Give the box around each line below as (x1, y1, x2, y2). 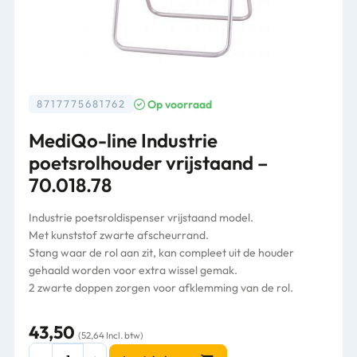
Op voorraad (145, 96, 213, 112)
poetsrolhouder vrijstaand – (29, 151, 268, 175)
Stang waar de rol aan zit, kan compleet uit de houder (29, 245, 294, 260)
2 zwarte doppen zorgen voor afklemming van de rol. (29, 280, 293, 295)
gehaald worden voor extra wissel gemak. (29, 263, 237, 277)
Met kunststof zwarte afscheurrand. (29, 228, 209, 242)
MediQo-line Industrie (29, 128, 218, 152)
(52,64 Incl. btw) (78, 329, 143, 341)
